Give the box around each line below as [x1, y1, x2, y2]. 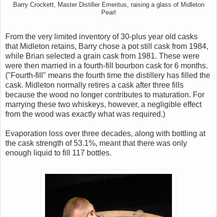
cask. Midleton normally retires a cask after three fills [5, 81, 184, 90]
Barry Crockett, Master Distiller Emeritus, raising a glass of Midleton [13, 1, 204, 9]
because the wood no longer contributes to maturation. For [5, 91, 204, 99]
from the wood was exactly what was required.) [5, 110, 165, 119]
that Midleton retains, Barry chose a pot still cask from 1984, [5, 42, 208, 51]
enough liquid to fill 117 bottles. [5, 149, 111, 157]
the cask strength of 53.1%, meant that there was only [5, 139, 187, 148]
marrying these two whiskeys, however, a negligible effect [5, 100, 201, 109]
